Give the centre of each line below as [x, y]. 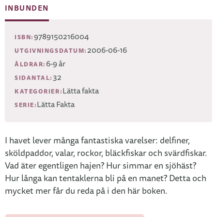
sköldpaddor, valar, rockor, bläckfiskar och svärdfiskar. [106, 153]
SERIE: [26, 105]
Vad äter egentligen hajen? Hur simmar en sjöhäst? [101, 166]
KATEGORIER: [39, 91]
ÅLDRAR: [30, 64]
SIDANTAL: [34, 78]
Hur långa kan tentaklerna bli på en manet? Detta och [106, 178]
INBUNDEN [27, 8]
